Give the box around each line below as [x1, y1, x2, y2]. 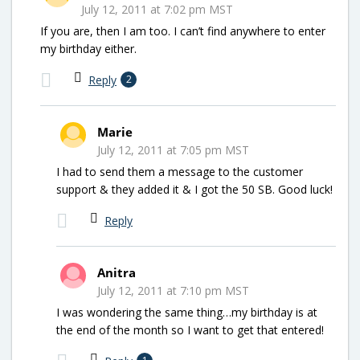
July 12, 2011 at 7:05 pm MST [97, 141, 249, 157]
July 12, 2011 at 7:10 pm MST [97, 282, 249, 298]
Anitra [97, 264, 136, 280]
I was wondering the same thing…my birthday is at [56, 304, 317, 320]
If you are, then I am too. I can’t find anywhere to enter [40, 22, 325, 39]
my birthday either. [40, 40, 137, 56]
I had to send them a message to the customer [56, 163, 303, 179]
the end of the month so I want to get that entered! [56, 321, 324, 337]
